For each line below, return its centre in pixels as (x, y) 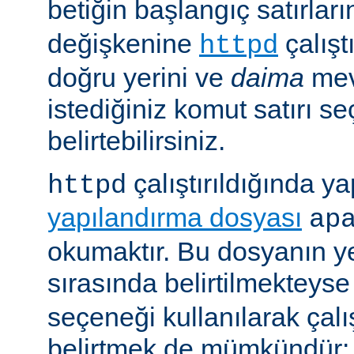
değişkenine (123, 43)
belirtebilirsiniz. (136, 140)
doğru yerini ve (139, 77)
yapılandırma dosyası (175, 217)
